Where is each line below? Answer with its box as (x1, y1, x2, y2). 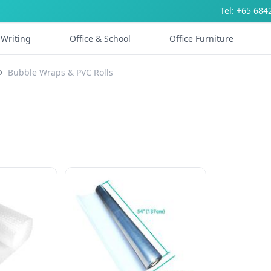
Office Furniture (169, 33, 233, 44)
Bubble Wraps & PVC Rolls (8, 67, 113, 78)
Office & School (70, 33, 131, 44)
